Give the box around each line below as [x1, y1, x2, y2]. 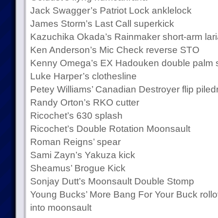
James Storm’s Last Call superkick [30, 18, 174, 29]
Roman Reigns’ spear [30, 137, 121, 147]
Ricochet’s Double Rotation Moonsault [30, 124, 190, 134]
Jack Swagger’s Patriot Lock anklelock [30, 5, 192, 16]
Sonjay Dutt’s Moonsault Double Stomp [30, 176, 194, 186]
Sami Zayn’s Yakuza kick [30, 150, 135, 160]
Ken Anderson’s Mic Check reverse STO [30, 45, 200, 55]
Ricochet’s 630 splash [30, 110, 123, 121]
